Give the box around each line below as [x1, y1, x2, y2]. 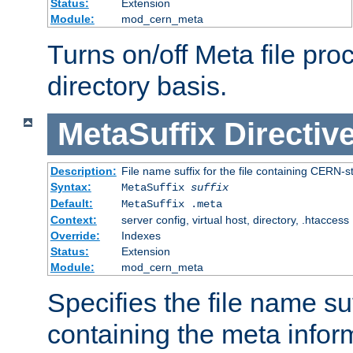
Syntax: [50, 180, 91, 193]
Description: [50, 164, 117, 177]
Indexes [121, 229, 161, 242]
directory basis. [47, 71, 227, 102]
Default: [50, 196, 93, 210]
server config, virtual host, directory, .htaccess [121, 213, 349, 226]
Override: [50, 229, 100, 242]
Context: [50, 213, 97, 226]
